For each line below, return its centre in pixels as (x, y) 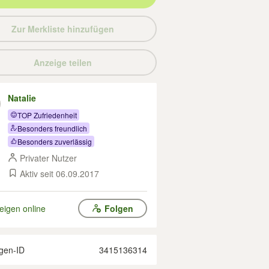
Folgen (119, 208)
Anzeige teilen (62, 62)
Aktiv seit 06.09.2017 (59, 174)
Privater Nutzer (48, 158)
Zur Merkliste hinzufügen (62, 29)
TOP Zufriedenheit (47, 115)
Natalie (22, 98)
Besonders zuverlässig (55, 141)
